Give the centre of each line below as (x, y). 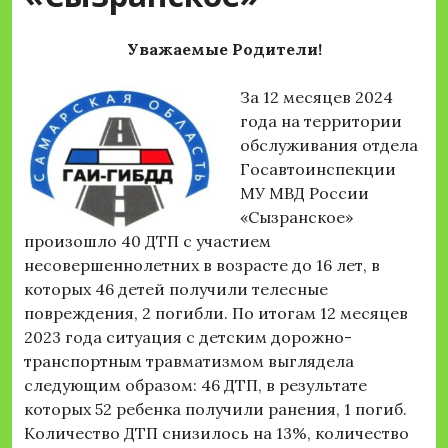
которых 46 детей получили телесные (176, 289)
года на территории (321, 121)
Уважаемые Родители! (224, 49)
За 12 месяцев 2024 (316, 97)
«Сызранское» (296, 217)
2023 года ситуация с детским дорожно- (188, 337)
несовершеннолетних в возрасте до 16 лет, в (202, 265)
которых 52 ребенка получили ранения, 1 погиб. (215, 409)
